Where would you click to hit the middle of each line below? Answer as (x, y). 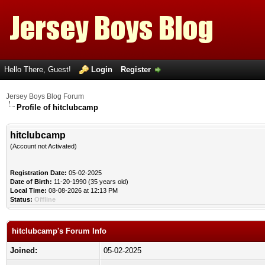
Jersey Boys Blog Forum (45, 96)
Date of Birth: (31, 182)
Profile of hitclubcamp (57, 107)
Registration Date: (38, 173)
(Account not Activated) (43, 146)
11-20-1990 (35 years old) (90, 182)
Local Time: (28, 190)
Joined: (24, 251)
